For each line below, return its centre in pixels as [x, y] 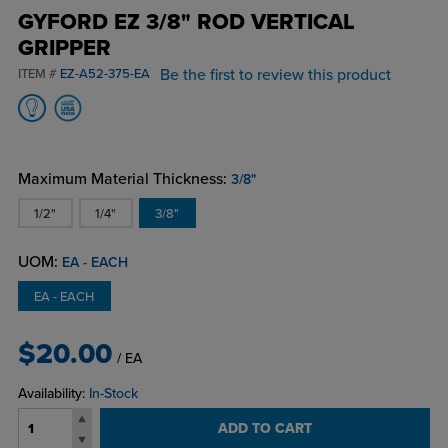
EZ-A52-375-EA [104, 74]
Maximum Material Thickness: [122, 179]
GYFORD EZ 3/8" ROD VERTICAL [186, 22]
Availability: [53, 394]
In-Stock [113, 394]
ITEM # [38, 74]
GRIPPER [64, 48]
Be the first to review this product [275, 75]
